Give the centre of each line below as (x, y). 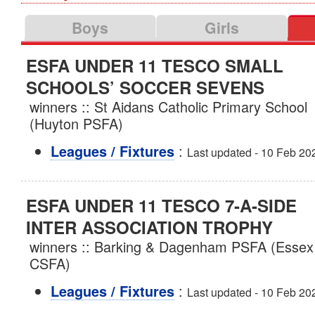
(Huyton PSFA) (76, 123)
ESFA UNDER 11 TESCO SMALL (154, 65)
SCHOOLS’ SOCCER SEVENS (145, 87)
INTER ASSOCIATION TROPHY (149, 227)
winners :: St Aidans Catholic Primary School (168, 106)
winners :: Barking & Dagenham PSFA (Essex (171, 246)
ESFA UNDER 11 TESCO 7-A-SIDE (161, 205)
